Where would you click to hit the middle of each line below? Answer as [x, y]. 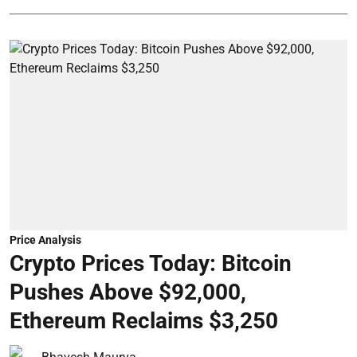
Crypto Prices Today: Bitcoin [151, 263]
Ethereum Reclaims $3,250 [144, 320]
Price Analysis [45, 239]
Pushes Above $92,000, [128, 292]
